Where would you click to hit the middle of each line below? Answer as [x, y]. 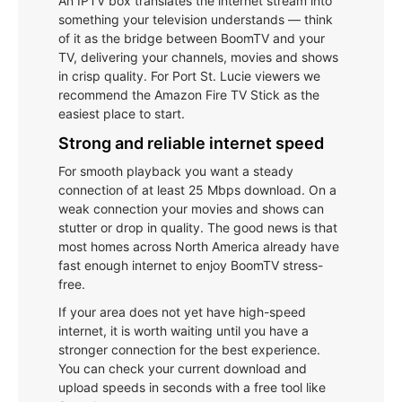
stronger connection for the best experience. [189, 349]
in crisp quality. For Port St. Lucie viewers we [189, 75]
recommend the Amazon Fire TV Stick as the [189, 94]
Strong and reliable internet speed [191, 143]
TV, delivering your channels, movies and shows [198, 57]
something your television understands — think [196, 19]
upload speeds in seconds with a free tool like [192, 387]
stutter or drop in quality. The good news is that [198, 227]
